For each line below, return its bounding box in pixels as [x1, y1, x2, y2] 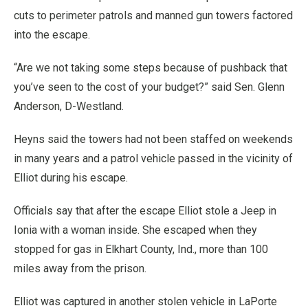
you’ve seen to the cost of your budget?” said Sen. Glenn [14, 80, 285, 93]
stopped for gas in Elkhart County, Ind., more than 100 [14, 243, 268, 256]
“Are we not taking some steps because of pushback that [14, 61, 287, 74]
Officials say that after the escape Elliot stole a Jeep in [14, 204, 276, 217]
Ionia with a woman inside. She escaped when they [14, 223, 257, 236]
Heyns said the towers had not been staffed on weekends [14, 133, 293, 146]
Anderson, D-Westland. [14, 100, 124, 113]
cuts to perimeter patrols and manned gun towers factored [14, 9, 293, 22]
